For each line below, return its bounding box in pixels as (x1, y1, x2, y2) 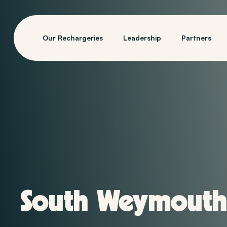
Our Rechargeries (42, 33, 103, 42)
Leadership (123, 33, 161, 42)
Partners (181, 33, 211, 42)
